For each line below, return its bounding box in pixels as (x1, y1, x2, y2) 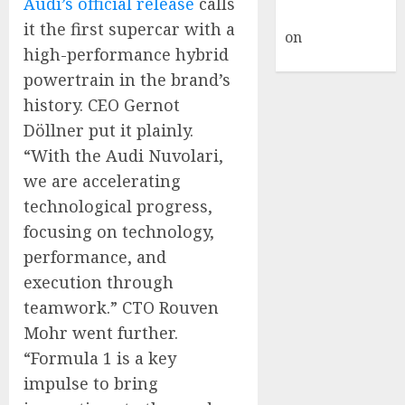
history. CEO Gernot (24, 94, 180, 116)
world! (285, 50, 333, 70)
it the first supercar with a (24, 18, 235, 40)
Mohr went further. (24, 322, 178, 344)
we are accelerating (24, 170, 181, 192)
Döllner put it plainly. (24, 119, 193, 141)
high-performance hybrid (24, 43, 229, 65)
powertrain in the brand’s (24, 69, 231, 90)
